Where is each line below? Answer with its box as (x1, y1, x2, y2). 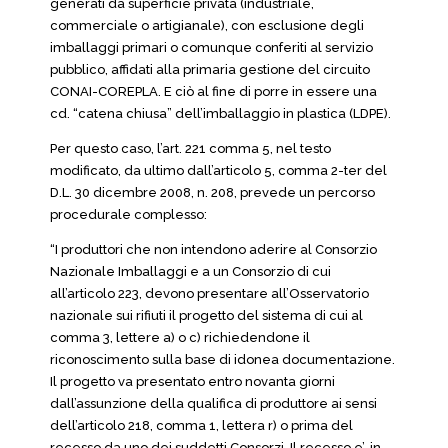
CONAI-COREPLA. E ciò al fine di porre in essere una (50, 84, 377, 99)
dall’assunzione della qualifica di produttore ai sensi (50, 396, 377, 411)
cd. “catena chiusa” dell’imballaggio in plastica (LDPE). (50, 106, 391, 121)
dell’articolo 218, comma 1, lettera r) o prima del (50, 418, 353, 433)
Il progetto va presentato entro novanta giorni (50, 374, 335, 389)
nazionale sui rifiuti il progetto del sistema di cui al (50, 308, 363, 323)
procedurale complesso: (50, 207, 207, 222)
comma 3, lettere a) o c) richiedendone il (50, 330, 310, 345)
